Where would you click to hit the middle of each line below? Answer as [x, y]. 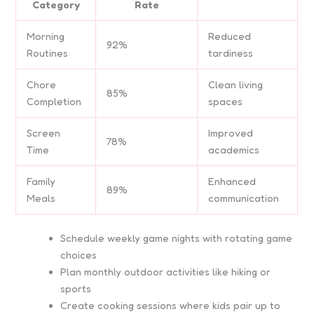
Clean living [236, 84]
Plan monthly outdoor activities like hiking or [166, 271]
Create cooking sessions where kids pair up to [171, 305]
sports [76, 288]
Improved [231, 132]
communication [244, 198]
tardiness [231, 53]
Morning [46, 36]
